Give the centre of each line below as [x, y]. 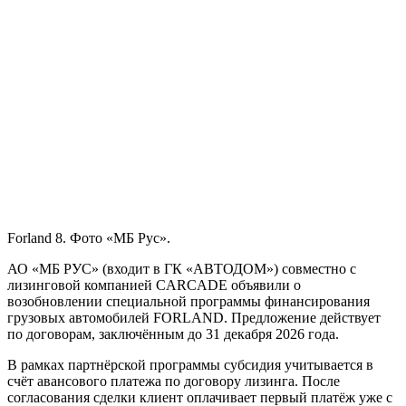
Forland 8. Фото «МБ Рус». [89, 237]
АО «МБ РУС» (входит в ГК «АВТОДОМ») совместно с [182, 268]
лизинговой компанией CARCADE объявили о [154, 285]
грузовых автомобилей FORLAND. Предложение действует [194, 317]
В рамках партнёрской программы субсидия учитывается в [190, 364]
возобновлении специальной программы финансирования [188, 301]
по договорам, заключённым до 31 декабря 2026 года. [173, 333]
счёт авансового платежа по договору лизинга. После [174, 381]
